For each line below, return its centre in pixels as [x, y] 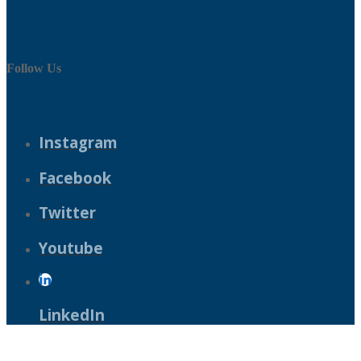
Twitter [67, 213]
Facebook [75, 177]
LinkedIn [72, 314]
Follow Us [34, 68]
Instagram [78, 142]
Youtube [71, 248]
